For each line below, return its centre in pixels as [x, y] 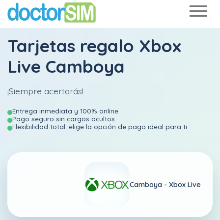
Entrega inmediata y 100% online [65, 111]
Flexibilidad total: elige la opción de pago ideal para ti [100, 126]
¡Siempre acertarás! [45, 91]
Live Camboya [66, 66]
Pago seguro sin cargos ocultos [64, 119]
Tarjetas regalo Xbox [94, 46]
